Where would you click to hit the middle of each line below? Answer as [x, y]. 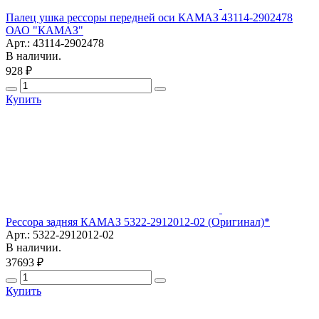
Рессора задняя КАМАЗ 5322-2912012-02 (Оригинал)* [138, 221]
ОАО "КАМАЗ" [45, 30]
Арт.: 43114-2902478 [55, 43]
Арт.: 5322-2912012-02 [60, 234]
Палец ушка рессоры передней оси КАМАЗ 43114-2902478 [149, 17]
